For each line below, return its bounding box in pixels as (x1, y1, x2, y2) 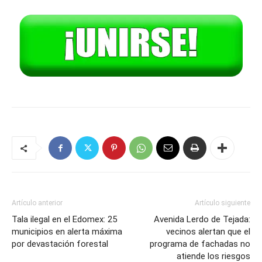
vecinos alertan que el (166, 226, 250, 237)
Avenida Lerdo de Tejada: (154, 214, 250, 225)
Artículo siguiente (195, 199, 250, 208)
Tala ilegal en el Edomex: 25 (12, 214, 117, 225)
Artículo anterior (12, 199, 63, 208)
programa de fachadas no (150, 239, 250, 250)
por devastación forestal (12, 239, 108, 250)
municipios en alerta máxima (12, 226, 122, 237)
